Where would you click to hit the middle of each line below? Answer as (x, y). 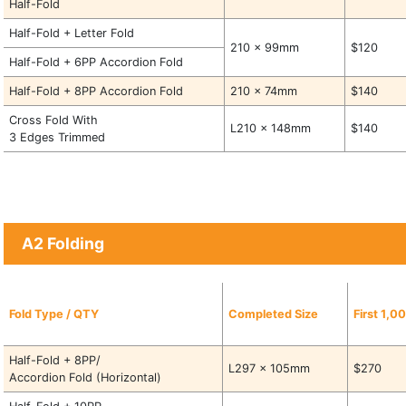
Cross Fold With (54, 120)
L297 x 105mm (270, 368)
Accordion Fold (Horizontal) (86, 377)
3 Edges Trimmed (58, 137)
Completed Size (274, 314)
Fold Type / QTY (54, 314)
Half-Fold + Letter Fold (72, 33)
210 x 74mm (264, 91)
